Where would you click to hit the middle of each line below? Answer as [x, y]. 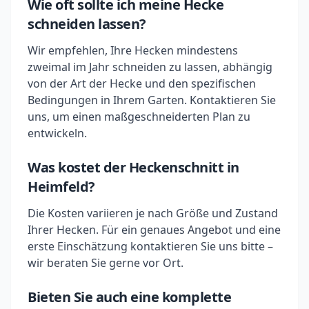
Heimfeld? [61, 187]
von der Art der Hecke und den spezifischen [142, 83]
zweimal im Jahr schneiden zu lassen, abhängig [150, 67]
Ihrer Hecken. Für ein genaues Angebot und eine [154, 230]
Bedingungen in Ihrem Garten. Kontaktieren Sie [152, 100]
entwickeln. [57, 133]
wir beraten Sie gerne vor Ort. [106, 263]
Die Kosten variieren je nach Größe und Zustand [153, 213]
